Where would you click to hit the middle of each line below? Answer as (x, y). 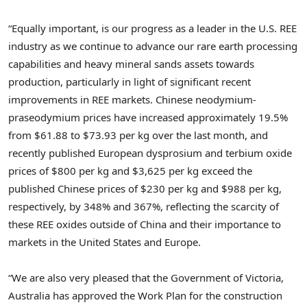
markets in (35, 242)
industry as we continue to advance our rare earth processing (153, 46)
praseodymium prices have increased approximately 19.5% (148, 118)
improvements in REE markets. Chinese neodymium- (132, 100)
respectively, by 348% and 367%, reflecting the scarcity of (144, 207)
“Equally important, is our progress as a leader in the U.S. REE (152, 28)
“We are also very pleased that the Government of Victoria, (146, 278)
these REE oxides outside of (74, 224)
